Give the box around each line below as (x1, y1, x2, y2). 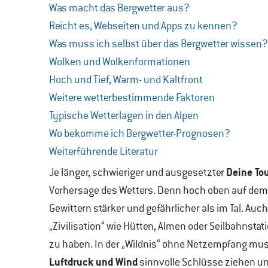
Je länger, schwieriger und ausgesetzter (49, 166, 226, 179)
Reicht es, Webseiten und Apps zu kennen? (49, 19, 237, 32)
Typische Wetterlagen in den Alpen (49, 109, 199, 122)
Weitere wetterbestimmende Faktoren (49, 91, 215, 104)
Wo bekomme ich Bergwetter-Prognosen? (49, 127, 230, 140)
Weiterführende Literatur (49, 145, 158, 158)
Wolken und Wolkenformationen (49, 55, 190, 68)
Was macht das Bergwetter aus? (49, 1, 190, 14)
